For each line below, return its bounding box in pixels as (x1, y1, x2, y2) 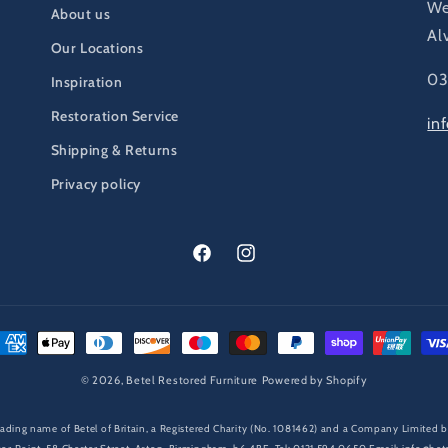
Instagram (234, 254, 300, 273)
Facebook (190, 254, 251, 273)
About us (50, 4, 111, 23)
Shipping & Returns (50, 140, 178, 159)
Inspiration (50, 72, 123, 91)
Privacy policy (50, 174, 142, 193)
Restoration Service (50, 106, 180, 125)
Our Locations (50, 38, 144, 57)
